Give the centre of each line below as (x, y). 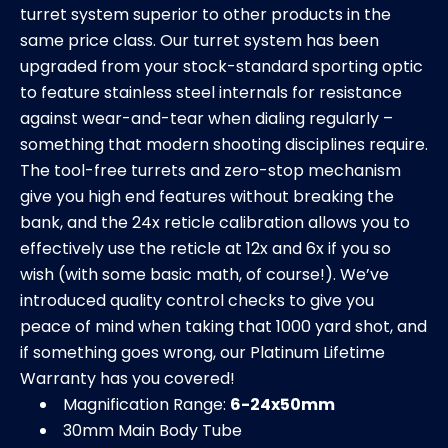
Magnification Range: (146, 404)
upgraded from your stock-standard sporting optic (221, 66)
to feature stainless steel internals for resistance (211, 92)
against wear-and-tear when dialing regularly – (206, 118)
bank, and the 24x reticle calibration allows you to (215, 222)
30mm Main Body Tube (152, 430)
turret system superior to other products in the (205, 14)
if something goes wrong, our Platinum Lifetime (202, 352)
